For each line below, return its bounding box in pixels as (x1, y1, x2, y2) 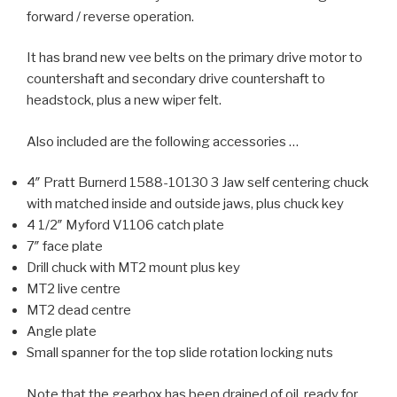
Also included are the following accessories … (27, 133, 299, 150)
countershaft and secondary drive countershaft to (27, 71, 325, 87)
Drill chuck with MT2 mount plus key (27, 260, 240, 276)
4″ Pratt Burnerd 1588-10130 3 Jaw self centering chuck (27, 175, 369, 191)
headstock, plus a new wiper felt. (27, 92, 222, 108)
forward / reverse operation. (27, 8, 194, 25)
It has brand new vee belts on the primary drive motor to (27, 50, 362, 66)
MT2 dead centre (27, 302, 131, 318)
